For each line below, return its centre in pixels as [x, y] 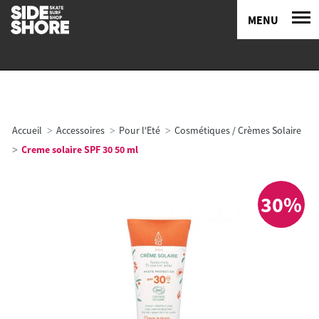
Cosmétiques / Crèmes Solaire [238, 130]
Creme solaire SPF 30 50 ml [79, 150]
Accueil [27, 130]
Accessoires [80, 130]
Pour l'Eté [140, 130]
